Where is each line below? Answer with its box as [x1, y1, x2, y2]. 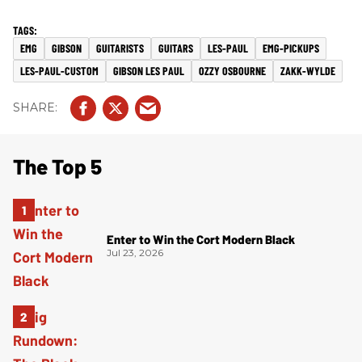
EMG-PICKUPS [263, 40, 319, 55]
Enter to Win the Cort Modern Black [107, 232, 295, 247]
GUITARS [158, 40, 193, 55]
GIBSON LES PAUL [113, 63, 184, 78]
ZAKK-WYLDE [280, 63, 335, 78]
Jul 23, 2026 [107, 246, 163, 259]
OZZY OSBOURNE [199, 63, 266, 78]
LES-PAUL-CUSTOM [20, 63, 99, 78]
